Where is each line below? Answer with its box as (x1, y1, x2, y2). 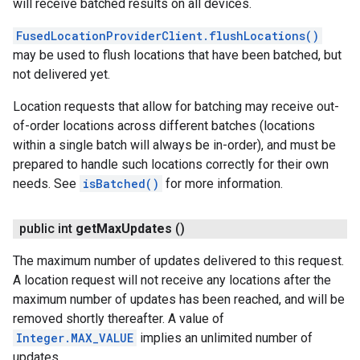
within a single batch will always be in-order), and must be (13, 137, 336, 153)
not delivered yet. (13, 67, 110, 82)
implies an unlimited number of (137, 330, 313, 346)
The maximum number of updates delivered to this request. (13, 253, 344, 268)
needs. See (13, 176, 80, 191)
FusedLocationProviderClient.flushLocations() (16, 28, 319, 43)
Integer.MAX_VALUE (16, 330, 133, 346)
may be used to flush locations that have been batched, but (13, 47, 342, 63)
